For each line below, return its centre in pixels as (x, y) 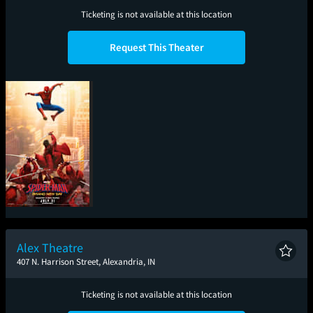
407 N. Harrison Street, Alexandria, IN (86, 261)
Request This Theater (156, 47)
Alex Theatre (50, 247)
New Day (50, 228)
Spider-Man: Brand (49, 216)
